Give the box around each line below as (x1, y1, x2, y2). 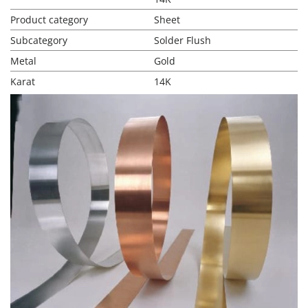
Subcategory (10, 34, 67, 47)
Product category (10, 13, 88, 26)
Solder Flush (154, 34, 211, 47)
